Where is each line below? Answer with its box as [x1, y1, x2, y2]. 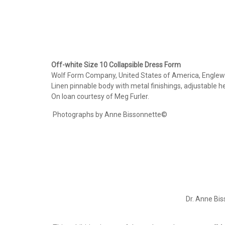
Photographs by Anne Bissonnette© [51, 110, 169, 119]
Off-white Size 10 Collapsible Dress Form [51, 61, 181, 69]
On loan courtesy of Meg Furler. [51, 92, 149, 100]
